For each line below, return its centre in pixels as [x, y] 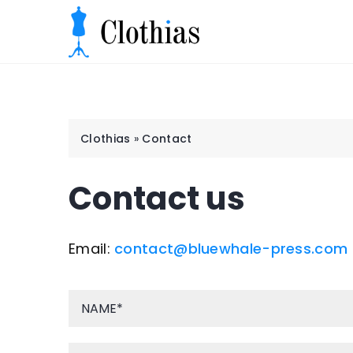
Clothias [106, 139]
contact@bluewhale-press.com [231, 249]
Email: [92, 249]
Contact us [157, 199]
